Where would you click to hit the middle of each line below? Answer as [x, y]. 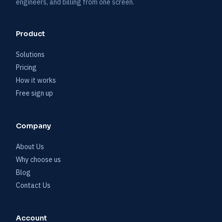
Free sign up [34, 93]
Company [33, 126]
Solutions [30, 55]
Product [30, 34]
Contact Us [33, 185]
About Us [30, 147]
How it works [36, 80]
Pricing [26, 67]
